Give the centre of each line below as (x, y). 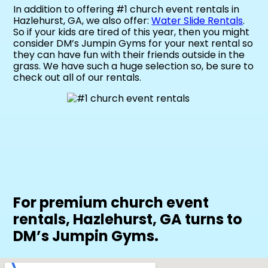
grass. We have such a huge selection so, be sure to (134, 66)
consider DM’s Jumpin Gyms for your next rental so (133, 44)
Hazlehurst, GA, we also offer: (83, 21)
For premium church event (111, 202)
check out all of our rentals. (77, 78)
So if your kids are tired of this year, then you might (132, 32)
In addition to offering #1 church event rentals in (127, 10)
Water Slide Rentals (197, 21)
